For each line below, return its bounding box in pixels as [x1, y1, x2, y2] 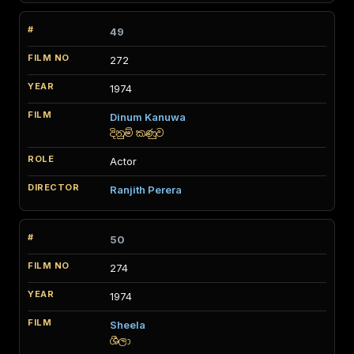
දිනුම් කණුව [110, 127, 164, 139]
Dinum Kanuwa [110, 111, 186, 123]
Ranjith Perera [110, 183, 182, 196]
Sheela [110, 318, 145, 331]
